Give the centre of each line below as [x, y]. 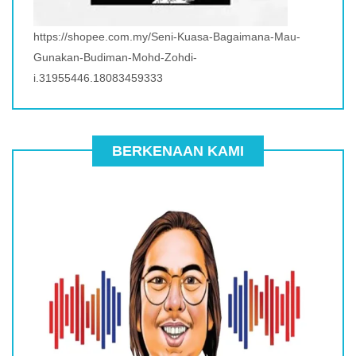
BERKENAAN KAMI [178, 151]
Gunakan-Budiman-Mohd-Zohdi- [115, 57]
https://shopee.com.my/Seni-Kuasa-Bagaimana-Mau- [167, 36]
